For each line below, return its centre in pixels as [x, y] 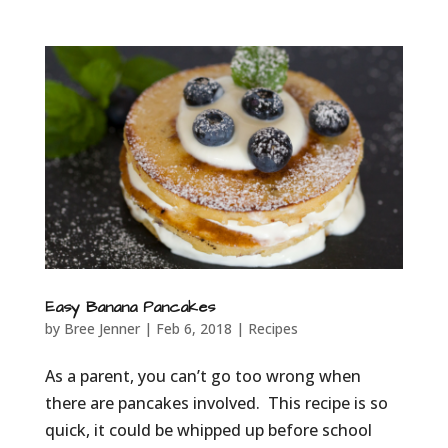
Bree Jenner [101, 329]
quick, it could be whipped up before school [208, 430]
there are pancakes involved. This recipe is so [216, 403]
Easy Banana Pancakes [129, 307]
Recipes [272, 329]
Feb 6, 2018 [193, 329]
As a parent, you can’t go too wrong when [202, 376]
